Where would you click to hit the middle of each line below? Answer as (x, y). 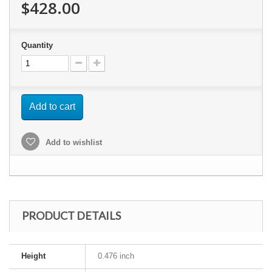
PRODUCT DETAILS (71, 216)
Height (33, 256)
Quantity (37, 45)
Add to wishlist (73, 142)
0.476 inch (116, 256)
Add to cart (52, 107)
